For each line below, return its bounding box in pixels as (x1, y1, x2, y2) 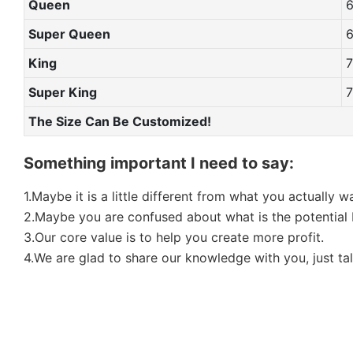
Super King (28, 84, 97, 100)
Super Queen (28, 25, 110, 42)
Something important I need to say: (24, 153, 294, 173)
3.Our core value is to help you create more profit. (24, 229, 324, 245)
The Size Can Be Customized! (28, 113, 211, 129)
